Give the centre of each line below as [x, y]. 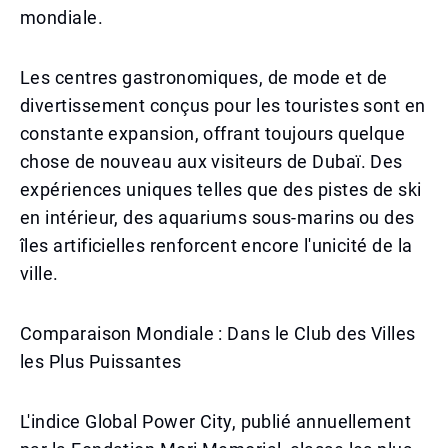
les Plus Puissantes [101, 361]
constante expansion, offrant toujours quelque [213, 133]
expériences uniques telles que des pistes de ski [221, 189]
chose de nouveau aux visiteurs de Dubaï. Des [211, 161]
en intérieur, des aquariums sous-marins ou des [217, 217]
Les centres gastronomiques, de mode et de [204, 77]
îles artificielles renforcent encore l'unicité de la [216, 245]
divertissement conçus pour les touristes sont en [223, 105]
